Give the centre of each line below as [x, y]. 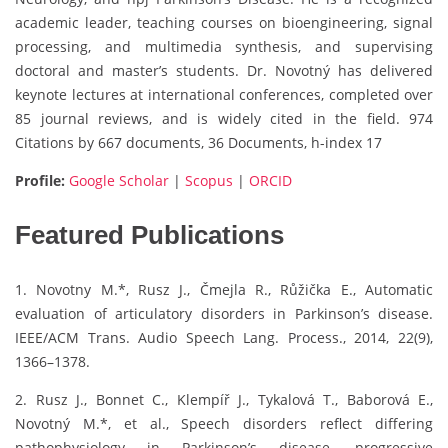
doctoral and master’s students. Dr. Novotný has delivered [224, 71]
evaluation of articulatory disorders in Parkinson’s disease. [224, 314]
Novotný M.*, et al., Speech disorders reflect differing [224, 424]
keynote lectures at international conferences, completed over [224, 95]
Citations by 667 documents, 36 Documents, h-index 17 [198, 143]
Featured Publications [149, 235]
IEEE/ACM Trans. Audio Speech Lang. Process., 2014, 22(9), [224, 338]
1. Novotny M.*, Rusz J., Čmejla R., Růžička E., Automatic [224, 290]
